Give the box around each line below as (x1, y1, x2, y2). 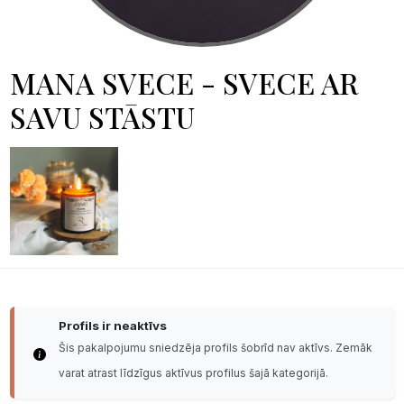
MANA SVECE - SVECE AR (9, 62, 358, 102)
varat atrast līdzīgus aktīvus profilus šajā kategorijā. (58, 366, 328, 381)
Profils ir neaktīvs (58, 317, 167, 333)
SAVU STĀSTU (9, 96, 195, 136)
